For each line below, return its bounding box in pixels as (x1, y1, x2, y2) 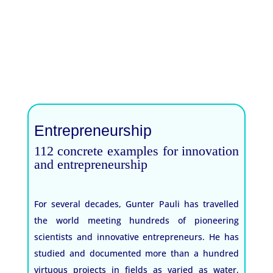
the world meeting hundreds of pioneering (34, 214, 239, 227)
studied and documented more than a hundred (34, 247, 239, 260)
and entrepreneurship (34, 157, 147, 172)
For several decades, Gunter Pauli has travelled (34, 198, 239, 210)
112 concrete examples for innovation (34, 143, 239, 159)
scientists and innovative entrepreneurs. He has (34, 231, 239, 243)
